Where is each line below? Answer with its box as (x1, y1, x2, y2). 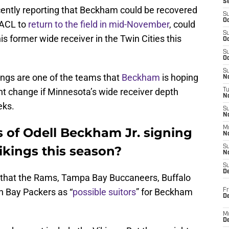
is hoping (160, 72, 198, 83)
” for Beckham (136, 187, 193, 198)
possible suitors (73, 187, 136, 198)
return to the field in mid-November (28, 19, 169, 30)
